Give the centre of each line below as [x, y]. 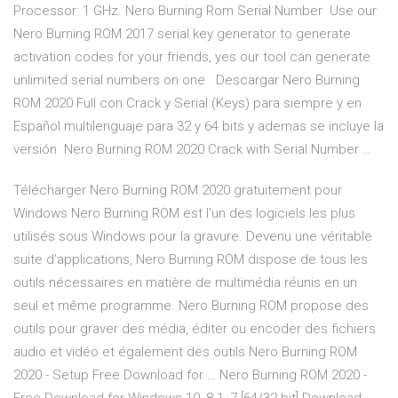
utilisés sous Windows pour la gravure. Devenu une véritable [193, 237]
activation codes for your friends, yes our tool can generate [192, 57]
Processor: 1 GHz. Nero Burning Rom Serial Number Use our [195, 11]
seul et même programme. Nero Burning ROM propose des [191, 306]
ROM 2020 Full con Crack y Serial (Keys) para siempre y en [187, 103]
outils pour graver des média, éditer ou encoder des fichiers [195, 329]
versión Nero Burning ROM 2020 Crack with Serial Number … [192, 150]
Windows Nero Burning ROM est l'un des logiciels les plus [184, 214]
